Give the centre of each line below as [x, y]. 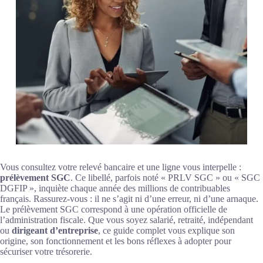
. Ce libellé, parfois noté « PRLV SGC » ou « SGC [165, 178]
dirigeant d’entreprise [55, 231]
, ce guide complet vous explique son [166, 231]
